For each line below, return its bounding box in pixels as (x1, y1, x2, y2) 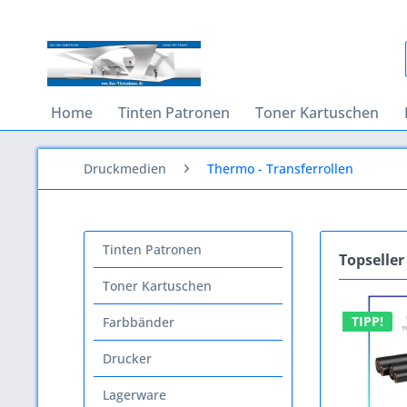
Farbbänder (103, 313, 174, 331)
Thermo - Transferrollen (207, 160, 353, 177)
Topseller (339, 250, 404, 270)
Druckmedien (84, 160, 166, 177)
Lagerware (103, 386, 166, 403)
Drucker (103, 350, 152, 367)
